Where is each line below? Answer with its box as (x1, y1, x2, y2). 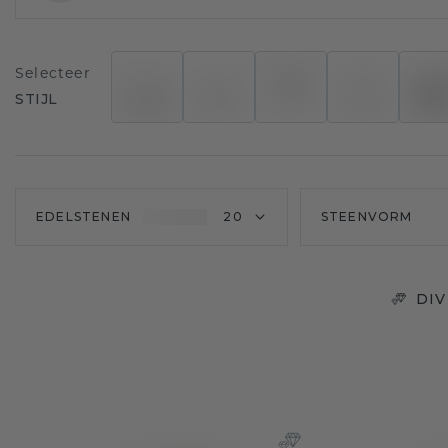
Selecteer (15, 67, 91, 82)
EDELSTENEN (36, 209, 131, 224)
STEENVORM (320, 209, 413, 224)
